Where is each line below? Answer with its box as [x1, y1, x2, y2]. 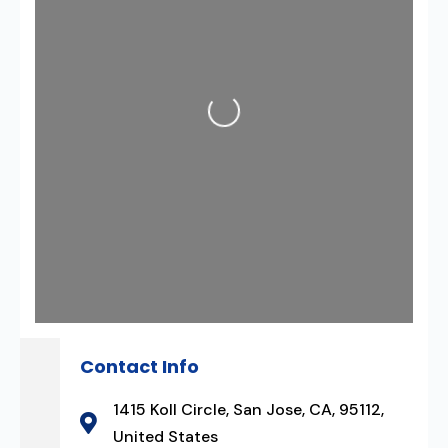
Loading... [164, 101, 233, 160]
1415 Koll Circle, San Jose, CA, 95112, [112, 399, 384, 420]
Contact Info [80, 354, 199, 379]
